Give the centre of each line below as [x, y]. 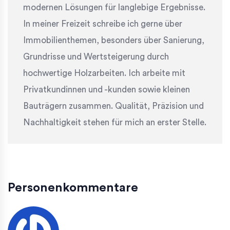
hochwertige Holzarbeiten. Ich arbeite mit [104, 73]
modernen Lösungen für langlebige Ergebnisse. [114, 8]
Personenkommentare [73, 188]
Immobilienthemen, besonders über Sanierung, [114, 41]
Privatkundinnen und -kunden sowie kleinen [107, 90]
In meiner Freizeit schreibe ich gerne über [103, 24]
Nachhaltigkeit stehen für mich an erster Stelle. [115, 123]
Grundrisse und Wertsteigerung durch [96, 57]
